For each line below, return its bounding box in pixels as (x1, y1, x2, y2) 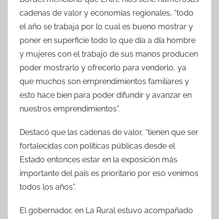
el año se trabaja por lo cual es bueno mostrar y (20, 22, 193, 31)
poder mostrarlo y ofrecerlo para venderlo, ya (20, 63, 186, 72)
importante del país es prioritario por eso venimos (20, 168, 198, 178)
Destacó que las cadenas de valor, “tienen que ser (20, 127, 198, 137)
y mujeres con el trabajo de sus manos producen (20, 49, 198, 59)
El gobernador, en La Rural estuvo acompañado (20, 205, 193, 215)
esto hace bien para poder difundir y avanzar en (20, 90, 192, 100)
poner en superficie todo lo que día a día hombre (20, 35, 196, 45)
